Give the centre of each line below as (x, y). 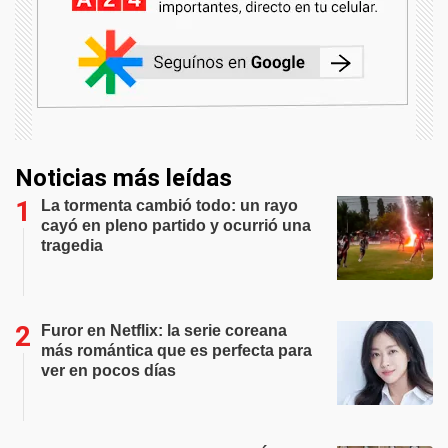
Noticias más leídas (123, 177)
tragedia (72, 245)
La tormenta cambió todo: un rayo (169, 205)
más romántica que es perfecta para (176, 350)
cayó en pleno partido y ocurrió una (176, 225)
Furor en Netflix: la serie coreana (164, 330)
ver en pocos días (108, 370)
